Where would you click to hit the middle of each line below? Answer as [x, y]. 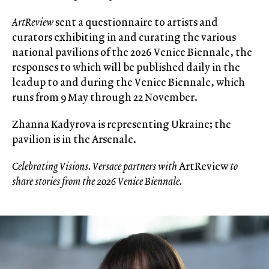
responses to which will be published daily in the [126, 67]
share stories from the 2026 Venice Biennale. [97, 181]
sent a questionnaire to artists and [136, 22]
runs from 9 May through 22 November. [105, 97]
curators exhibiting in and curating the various [124, 37]
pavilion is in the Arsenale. [74, 139]
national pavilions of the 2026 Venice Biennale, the [132, 52]
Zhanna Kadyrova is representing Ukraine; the [122, 124]
